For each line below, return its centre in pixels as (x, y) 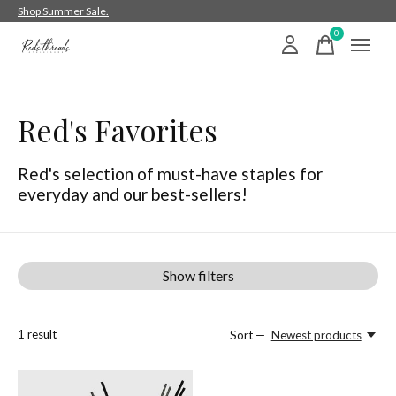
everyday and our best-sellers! (133, 194)
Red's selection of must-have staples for (170, 174)
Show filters (198, 275)
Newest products (316, 335)
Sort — (248, 335)
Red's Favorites (118, 130)
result (41, 334)
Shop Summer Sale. (63, 11)
